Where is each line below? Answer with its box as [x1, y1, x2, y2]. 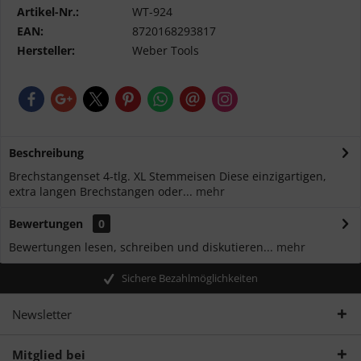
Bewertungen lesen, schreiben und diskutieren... [9, 239, 273, 255]
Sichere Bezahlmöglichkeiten [121, 270, 258, 285]
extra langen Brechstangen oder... [9, 184, 193, 199]
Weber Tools [132, 43, 199, 58]
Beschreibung [9, 145, 84, 160]
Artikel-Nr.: [17, 4, 79, 19]
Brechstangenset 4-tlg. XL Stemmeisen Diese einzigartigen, [9, 168, 326, 184]
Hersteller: [17, 43, 75, 58]
